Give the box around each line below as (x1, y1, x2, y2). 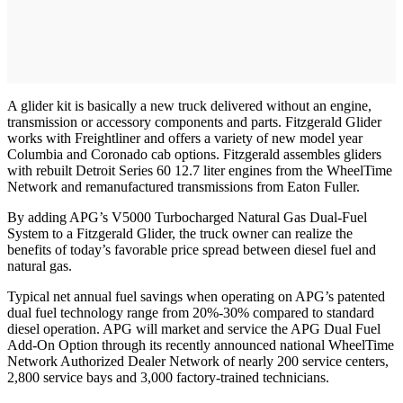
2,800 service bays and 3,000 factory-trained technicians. (7, 370, 329, 386)
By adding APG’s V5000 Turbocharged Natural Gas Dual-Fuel (7, 210, 367, 226)
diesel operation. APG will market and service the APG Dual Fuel (7, 321, 381, 337)
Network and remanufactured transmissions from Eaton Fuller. (7, 179, 360, 195)
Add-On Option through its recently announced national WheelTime (7, 337, 394, 354)
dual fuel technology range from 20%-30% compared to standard (7, 305, 374, 321)
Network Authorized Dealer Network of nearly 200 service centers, (7, 354, 389, 370)
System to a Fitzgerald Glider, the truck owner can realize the (7, 226, 353, 242)
